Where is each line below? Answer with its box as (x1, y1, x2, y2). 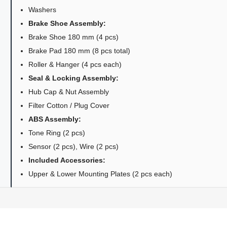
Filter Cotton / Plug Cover (28, 101, 110, 109)
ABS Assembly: (28, 115, 82, 123)
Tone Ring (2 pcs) (28, 128, 86, 137)
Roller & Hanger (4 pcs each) (28, 60, 122, 68)
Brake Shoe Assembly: (28, 19, 106, 27)
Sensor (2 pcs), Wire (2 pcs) (28, 142, 119, 150)
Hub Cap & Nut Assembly (28, 87, 109, 96)
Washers (28, 5, 57, 14)
